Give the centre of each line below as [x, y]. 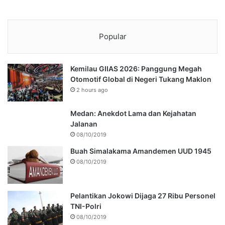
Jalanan [84, 124]
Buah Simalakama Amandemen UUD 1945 [141, 151]
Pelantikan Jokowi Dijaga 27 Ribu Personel [143, 196]
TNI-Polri [86, 206]
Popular [113, 37]
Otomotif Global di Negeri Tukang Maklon [141, 79]
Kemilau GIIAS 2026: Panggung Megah [136, 69]
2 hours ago [92, 90]
